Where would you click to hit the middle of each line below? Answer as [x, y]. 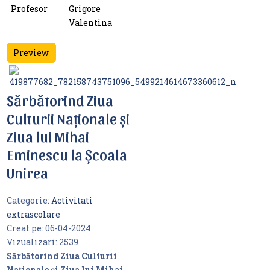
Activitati [72, 201]
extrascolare [33, 215]
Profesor [29, 8]
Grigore [84, 8]
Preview [31, 53]
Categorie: [29, 201]
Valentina [90, 22]
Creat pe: [26, 228]
